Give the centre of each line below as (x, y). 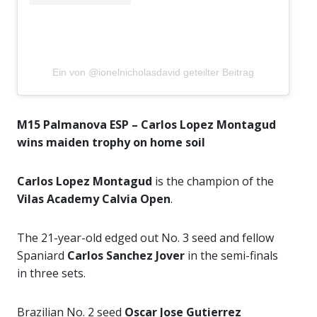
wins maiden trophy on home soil (111, 142)
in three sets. (51, 273)
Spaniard (42, 255)
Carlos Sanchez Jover (126, 255)
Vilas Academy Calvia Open (94, 198)
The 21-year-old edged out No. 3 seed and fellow (145, 237)
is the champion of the (214, 181)
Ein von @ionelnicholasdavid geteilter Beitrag (153, 72)
